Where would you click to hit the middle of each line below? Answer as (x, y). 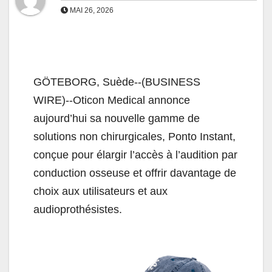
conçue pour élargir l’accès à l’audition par (135, 155)
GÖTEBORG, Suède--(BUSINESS (117, 82)
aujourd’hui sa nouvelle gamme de (117, 119)
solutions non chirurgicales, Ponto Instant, (134, 137)
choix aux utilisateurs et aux (100, 192)
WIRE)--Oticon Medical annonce (112, 100)
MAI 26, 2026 (91, 11)
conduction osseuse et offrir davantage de (135, 173)
